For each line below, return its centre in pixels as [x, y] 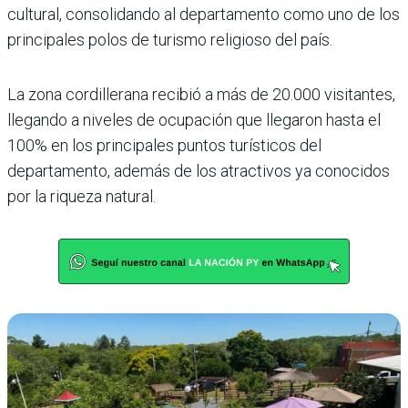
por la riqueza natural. [82, 196]
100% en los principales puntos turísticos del [164, 145]
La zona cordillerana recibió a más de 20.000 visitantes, [201, 94]
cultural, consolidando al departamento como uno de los [204, 14]
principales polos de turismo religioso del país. [170, 39]
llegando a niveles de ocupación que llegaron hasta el [194, 119]
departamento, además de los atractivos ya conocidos [199, 170]
